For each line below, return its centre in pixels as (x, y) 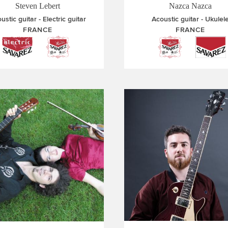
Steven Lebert (38, 6)
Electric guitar (64, 19)
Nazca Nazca (190, 6)
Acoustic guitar (175, 19)
